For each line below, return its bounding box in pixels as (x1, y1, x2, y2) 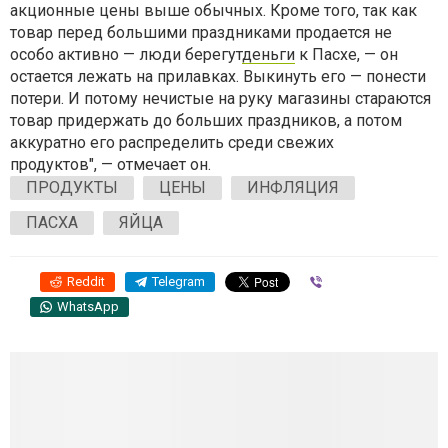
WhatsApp (57, 299, 119, 314)
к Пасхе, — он (295, 45, 398, 64)
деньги (242, 45, 295, 64)
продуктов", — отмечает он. (10, 155, 211, 174)
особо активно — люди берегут (10, 45, 242, 64)
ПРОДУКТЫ (26, 178, 118, 197)
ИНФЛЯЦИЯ (247, 178, 339, 197)
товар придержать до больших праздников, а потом (10, 111, 402, 130)
